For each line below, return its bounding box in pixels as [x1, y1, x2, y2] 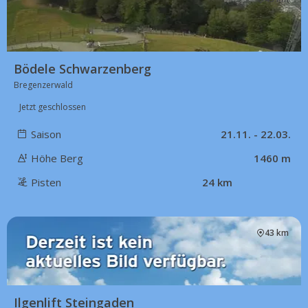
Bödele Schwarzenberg [14, 60, 151, 77]
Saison [31, 126, 61, 141]
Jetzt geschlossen [19, 100, 86, 113]
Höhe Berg [31, 151, 83, 165]
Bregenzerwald [14, 78, 73, 91]
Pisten [31, 175, 61, 189]
